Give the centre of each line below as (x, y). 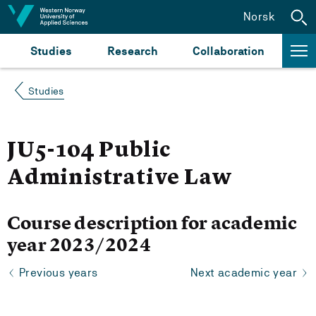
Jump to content (57, 16)
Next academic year (243, 273)
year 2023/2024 (79, 245)
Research (132, 51)
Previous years (59, 273)
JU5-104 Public (89, 151)
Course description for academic (152, 223)
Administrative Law (120, 178)
